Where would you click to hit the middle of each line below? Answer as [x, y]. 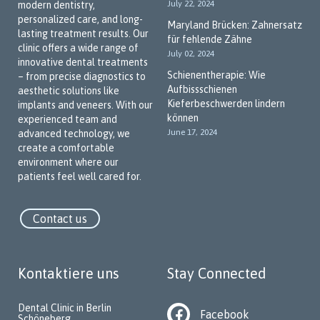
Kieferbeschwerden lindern [226, 103]
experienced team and [67, 119]
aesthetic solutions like [69, 90]
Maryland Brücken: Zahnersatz [235, 25]
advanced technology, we [74, 133]
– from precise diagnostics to [82, 76]
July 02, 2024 [191, 53]
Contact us [60, 218]
